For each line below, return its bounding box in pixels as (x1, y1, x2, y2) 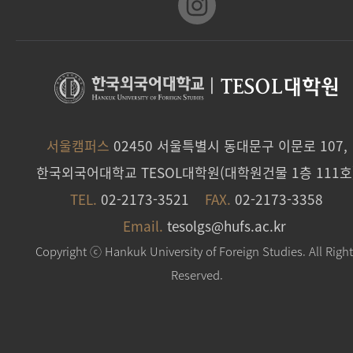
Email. (123, 215, 164, 236)
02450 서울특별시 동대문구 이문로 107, (110, 135, 347, 155)
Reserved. (171, 266, 223, 284)
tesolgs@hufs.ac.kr (167, 215, 287, 236)
